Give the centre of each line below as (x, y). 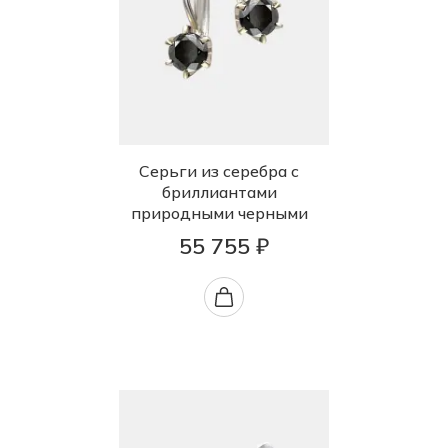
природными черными (219, 213)
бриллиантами (219, 192)
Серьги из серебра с (219, 171)
